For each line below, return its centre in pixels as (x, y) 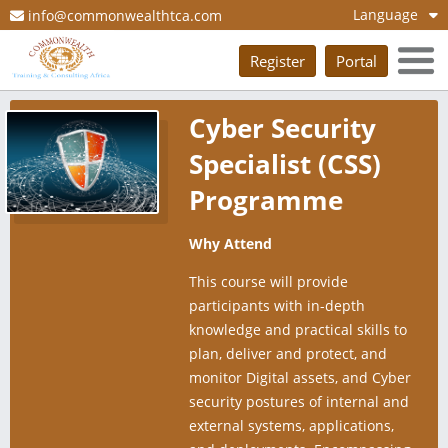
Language (391, 14)
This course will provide (268, 281)
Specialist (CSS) (285, 164)
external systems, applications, (291, 425)
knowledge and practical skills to (298, 329)
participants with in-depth (277, 305)
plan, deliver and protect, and (288, 353)
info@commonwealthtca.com (123, 15)
